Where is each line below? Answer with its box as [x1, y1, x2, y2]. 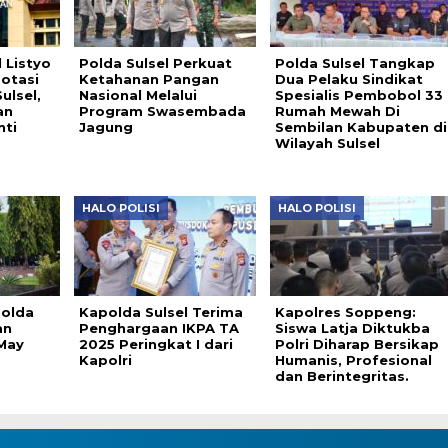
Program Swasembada [78, 103, 246, 120]
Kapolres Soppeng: [274, 304, 416, 321]
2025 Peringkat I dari [78, 336, 233, 353]
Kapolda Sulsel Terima [78, 304, 243, 321]
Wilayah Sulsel [274, 135, 380, 152]
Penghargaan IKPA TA [78, 320, 239, 337]
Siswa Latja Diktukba [274, 320, 430, 337]
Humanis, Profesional [274, 352, 432, 369]
